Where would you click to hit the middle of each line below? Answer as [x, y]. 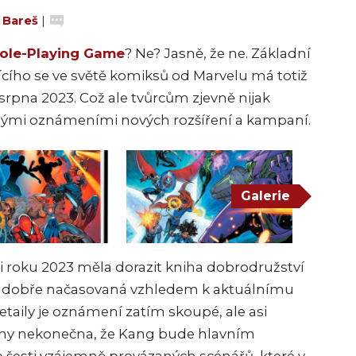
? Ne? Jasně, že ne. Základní [218, 53]
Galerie [265, 196]
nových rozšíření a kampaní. [214, 120]
